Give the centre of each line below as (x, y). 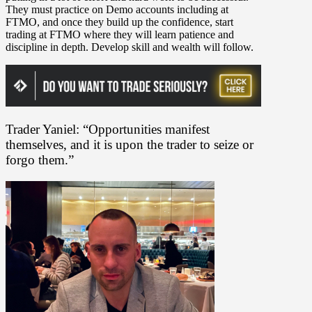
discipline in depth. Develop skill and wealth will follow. (130, 47)
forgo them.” (40, 160)
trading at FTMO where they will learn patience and (120, 35)
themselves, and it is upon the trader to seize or (130, 145)
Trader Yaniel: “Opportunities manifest (108, 130)
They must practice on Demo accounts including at (117, 10)
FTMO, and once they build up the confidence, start (119, 22)
